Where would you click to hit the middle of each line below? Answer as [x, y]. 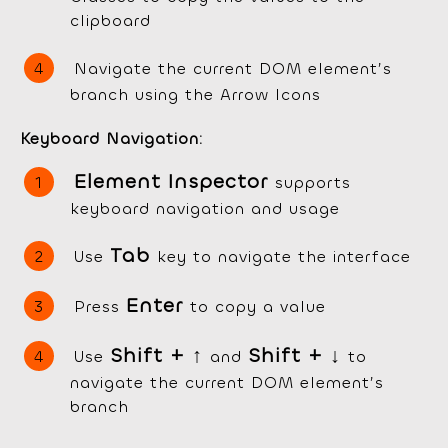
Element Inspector [174, 182]
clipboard [110, 21]
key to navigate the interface [284, 257]
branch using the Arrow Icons [195, 95]
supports [313, 183]
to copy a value [258, 307]
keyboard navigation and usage [205, 209]
